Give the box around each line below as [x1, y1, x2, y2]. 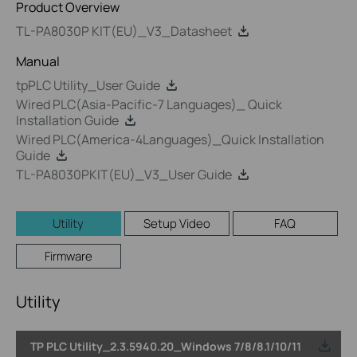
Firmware [44, 248, 92, 265]
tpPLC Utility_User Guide [16, 76, 160, 94]
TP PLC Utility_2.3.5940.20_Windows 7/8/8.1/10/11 [29, 338, 301, 354]
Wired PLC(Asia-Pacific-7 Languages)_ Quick [16, 96, 282, 113]
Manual [16, 53, 60, 70]
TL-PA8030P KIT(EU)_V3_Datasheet [16, 22, 232, 40]
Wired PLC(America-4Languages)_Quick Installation [16, 131, 324, 148]
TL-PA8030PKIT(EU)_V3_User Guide [16, 166, 232, 183]
